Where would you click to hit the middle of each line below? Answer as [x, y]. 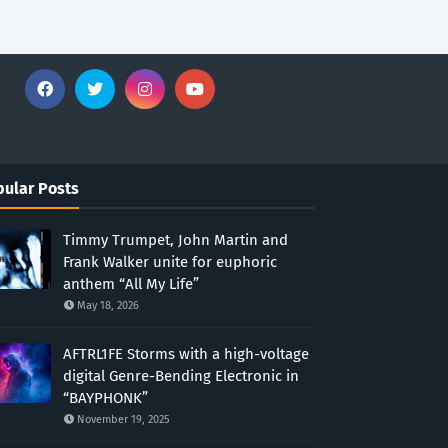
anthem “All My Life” [130, 284]
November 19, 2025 [123, 419]
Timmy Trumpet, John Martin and [175, 240]
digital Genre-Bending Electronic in [180, 376]
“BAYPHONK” [105, 398]
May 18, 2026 [107, 305]
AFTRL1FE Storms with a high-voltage [185, 354]
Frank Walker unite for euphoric [169, 262]
